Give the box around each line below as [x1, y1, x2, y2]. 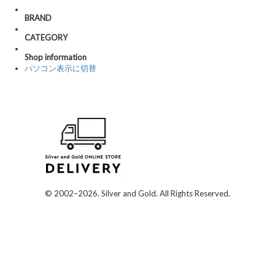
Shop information [25, 52, 87, 62]
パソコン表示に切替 [25, 63, 96, 73]
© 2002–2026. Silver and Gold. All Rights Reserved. [45, 188, 230, 198]
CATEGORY [25, 32, 68, 42]
